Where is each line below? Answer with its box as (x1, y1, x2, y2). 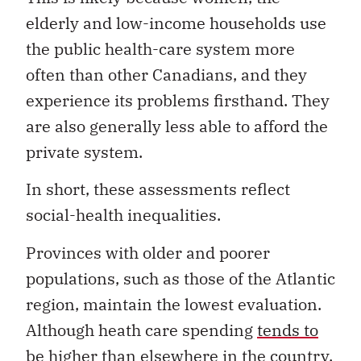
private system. (26, 141, 143, 164)
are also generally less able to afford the (26, 115, 328, 138)
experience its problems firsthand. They (26, 89, 330, 112)
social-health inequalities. (26, 204, 221, 226)
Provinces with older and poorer (26, 241, 270, 263)
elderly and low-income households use (26, 12, 326, 35)
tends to (257, 318, 318, 341)
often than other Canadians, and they (26, 64, 307, 86)
